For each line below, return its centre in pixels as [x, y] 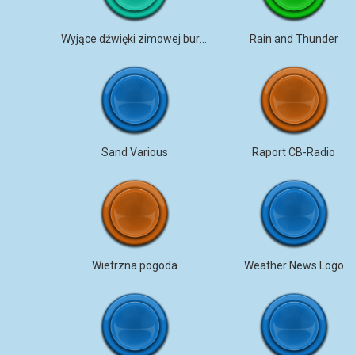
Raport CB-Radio [294, 152]
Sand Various [134, 152]
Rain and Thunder [294, 39]
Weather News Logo [294, 265]
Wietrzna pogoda [134, 265]
